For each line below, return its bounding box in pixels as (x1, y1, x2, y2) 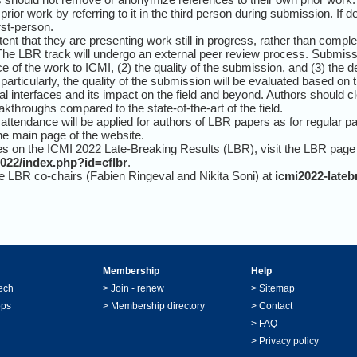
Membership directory (111, 300, 205, 312)
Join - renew (111, 283, 164, 294)
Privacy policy (259, 335, 319, 347)
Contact (259, 300, 292, 312)
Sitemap (259, 283, 295, 294)
